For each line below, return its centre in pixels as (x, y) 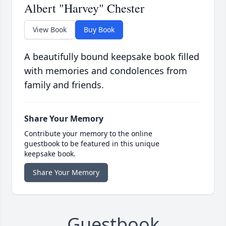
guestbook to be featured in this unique (92, 144)
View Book (50, 30)
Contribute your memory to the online (88, 134)
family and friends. (64, 85)
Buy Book (99, 30)
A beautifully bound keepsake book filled (112, 57)
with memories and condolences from (106, 71)
